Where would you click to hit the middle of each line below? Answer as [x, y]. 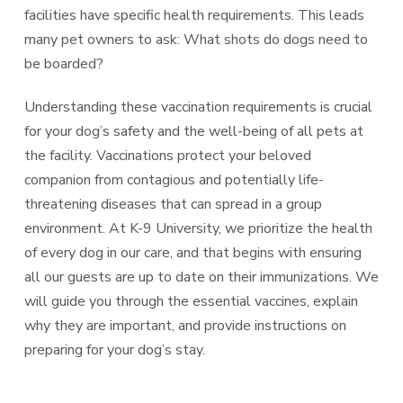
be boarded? [63, 63]
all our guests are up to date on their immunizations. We [201, 277]
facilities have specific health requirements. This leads [194, 15]
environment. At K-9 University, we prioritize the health [198, 228]
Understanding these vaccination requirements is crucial [198, 107]
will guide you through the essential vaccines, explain [191, 301]
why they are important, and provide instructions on [185, 325]
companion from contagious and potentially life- [174, 179]
